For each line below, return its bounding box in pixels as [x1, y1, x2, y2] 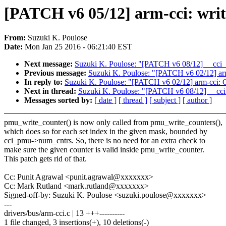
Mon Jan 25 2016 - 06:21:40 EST [25, 42, 132, 51]
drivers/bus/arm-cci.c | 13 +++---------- [4, 209, 125, 218]
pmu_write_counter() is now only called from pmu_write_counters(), [4, 118, 222, 127]
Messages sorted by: [24, 96, 94, 105]
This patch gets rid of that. [4, 154, 87, 163]
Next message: [24, 60, 75, 69]
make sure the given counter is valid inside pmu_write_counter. [4, 145, 204, 154]
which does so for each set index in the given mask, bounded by [4, 127, 207, 136]
